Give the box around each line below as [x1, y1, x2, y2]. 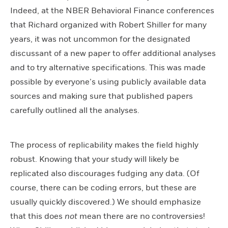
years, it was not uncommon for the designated [10, 34, 190, 44]
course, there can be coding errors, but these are [10, 182, 196, 193]
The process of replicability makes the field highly [10, 139, 198, 150]
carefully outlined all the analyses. [10, 105, 139, 116]
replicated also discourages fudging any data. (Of [10, 168, 199, 179]
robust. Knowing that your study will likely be [10, 154, 179, 164]
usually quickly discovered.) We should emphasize [10, 196, 201, 207]
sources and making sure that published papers [10, 91, 193, 101]
